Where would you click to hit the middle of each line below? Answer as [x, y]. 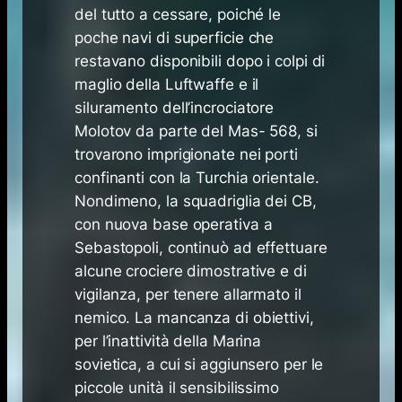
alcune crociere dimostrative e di [191, 271]
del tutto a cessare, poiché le [178, 14]
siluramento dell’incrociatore [175, 107]
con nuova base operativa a [174, 224]
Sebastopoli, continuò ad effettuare [201, 247]
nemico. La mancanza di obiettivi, [194, 317]
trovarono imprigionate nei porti [186, 154]
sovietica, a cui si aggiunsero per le [199, 364]
